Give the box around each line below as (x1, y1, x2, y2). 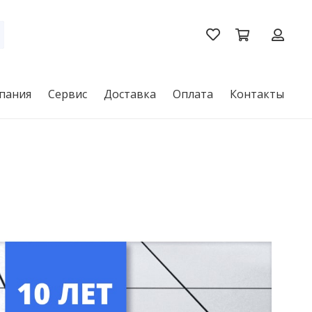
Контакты (230, 86, 284, 102)
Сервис (48, 86, 87, 102)
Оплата (173, 86, 213, 102)
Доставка (104, 86, 156, 102)
